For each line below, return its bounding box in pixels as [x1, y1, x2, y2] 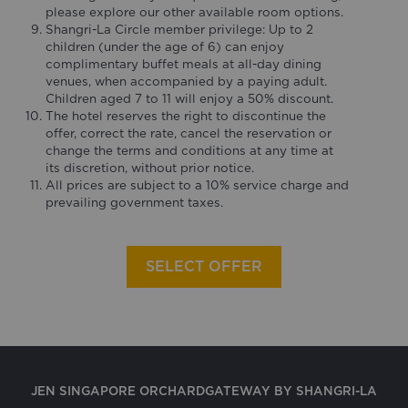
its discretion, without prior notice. [46, 162, 255, 176]
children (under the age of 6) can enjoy [46, 41, 285, 55]
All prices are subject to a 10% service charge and [46, 179, 350, 193]
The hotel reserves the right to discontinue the [46, 110, 327, 124]
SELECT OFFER [146, 258, 262, 276]
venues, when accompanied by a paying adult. [46, 76, 328, 89]
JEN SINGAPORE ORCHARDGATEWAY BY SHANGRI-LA [31, 383, 377, 399]
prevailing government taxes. [46, 197, 224, 210]
